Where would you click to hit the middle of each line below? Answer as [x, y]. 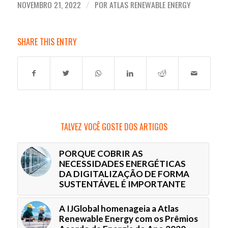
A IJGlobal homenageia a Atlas [119, 208]
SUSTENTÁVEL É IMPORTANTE [122, 184]
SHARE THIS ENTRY [47, 41]
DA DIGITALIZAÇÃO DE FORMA [124, 174]
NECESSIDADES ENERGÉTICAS [122, 163]
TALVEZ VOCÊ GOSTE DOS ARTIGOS [114, 126]
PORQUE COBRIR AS [101, 153]
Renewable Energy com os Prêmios [128, 218]
